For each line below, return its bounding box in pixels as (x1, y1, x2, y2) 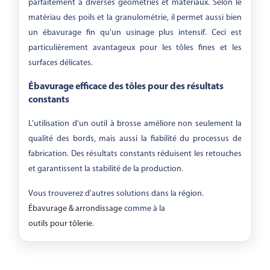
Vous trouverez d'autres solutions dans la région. (28, 189, 204, 198)
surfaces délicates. (28, 58, 93, 67)
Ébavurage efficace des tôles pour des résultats (28, 82, 224, 92)
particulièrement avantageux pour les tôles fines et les (28, 43, 242, 52)
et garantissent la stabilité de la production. (28, 165, 183, 174)
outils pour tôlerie (28, 219, 92, 228)
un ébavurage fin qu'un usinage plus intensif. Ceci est (28, 28, 242, 37)
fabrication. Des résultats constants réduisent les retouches (28, 149, 242, 159)
